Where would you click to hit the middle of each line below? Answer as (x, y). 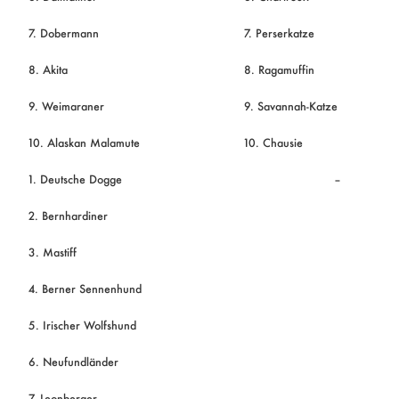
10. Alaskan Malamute (84, 142)
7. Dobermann (63, 33)
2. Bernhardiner (68, 215)
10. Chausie (273, 142)
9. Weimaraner (66, 106)
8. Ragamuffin (279, 69)
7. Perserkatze (279, 33)
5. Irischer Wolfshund (82, 325)
